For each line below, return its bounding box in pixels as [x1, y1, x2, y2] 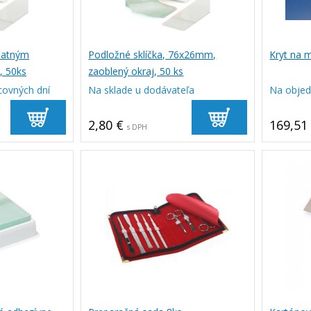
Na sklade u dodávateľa [88, 83, 195, 97]
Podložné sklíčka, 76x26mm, [88, 48, 217, 62]
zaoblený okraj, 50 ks [88, 65, 184, 78]
